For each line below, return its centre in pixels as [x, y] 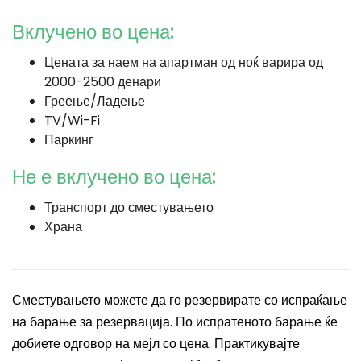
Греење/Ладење [95, 101]
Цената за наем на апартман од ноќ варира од [184, 62]
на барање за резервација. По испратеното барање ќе [175, 322]
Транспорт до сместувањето [129, 207]
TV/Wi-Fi [72, 120]
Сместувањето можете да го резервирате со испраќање [180, 300]
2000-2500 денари [103, 82]
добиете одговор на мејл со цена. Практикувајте [156, 344]
